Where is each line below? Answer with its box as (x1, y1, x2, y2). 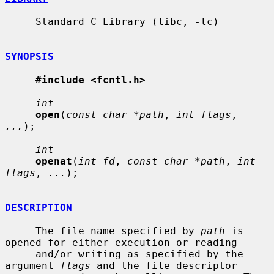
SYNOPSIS (5, 50, 54, 62)
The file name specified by (35, 224, 201, 237)
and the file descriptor (91, 259, 237, 272)
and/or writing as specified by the (5, 248, 35, 260)
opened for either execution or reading (5, 236, 237, 248)
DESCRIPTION (5, 201, 72, 213)
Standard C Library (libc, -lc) (5, 15, 35, 28)
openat (35, 155, 72, 167)
